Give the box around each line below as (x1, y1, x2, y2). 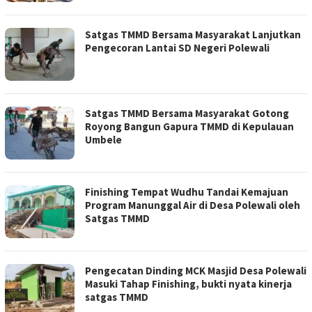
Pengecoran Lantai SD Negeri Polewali (85, 41, 270, 55)
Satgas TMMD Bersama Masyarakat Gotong (85, 107, 289, 120)
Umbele (85, 133, 122, 147)
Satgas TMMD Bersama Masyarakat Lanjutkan (85, 28, 301, 42)
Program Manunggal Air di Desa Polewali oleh (85, 198, 300, 212)
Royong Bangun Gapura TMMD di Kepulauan (85, 120, 294, 134)
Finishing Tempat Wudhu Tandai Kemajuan (85, 185, 288, 199)
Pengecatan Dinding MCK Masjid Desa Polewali (85, 264, 306, 278)
